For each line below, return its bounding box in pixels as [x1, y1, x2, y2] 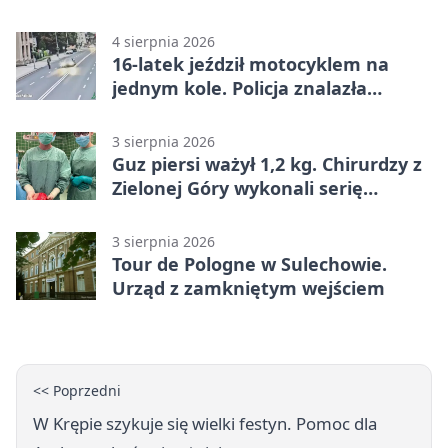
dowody [112, 100, 181, 125]
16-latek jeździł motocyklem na [112, 52, 389, 77]
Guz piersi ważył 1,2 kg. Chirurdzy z [112, 152, 422, 177]
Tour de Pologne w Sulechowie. [112, 252, 387, 277]
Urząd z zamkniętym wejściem [112, 276, 385, 301]
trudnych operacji [112, 200, 270, 225]
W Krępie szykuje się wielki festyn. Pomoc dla [33, 412, 377, 436]
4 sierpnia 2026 [112, 32, 215, 52]
